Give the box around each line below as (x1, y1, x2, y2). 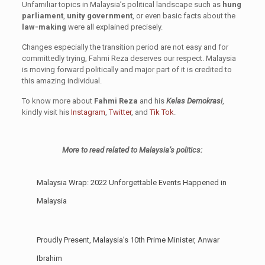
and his (137, 96, 166, 105)
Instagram (70, 107, 105, 117)
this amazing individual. (21, 76, 104, 85)
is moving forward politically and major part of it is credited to (21, 64, 232, 74)
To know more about (21, 96, 94, 105)
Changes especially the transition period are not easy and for (21, 42, 228, 51)
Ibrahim (36, 253, 62, 263)
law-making (21, 22, 66, 31)
